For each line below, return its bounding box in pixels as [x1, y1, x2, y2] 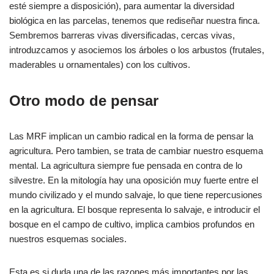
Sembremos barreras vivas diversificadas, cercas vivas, [9, 29, 235, 40]
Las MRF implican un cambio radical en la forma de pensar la [9, 130, 253, 141]
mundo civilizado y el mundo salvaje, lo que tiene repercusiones [9, 189, 262, 200]
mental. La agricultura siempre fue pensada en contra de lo [9, 160, 242, 171]
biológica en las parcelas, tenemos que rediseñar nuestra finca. [9, 15, 260, 26]
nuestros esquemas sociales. [9, 233, 127, 244]
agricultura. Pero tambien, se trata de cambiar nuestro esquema [9, 145, 263, 156]
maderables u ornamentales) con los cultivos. [9, 59, 190, 70]
